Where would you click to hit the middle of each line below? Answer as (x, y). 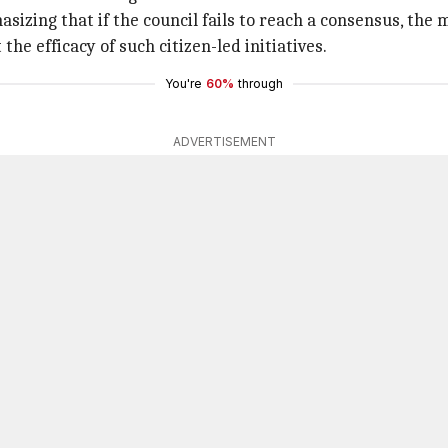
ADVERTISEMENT (224, 141)
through (260, 83)
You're (183, 83)
